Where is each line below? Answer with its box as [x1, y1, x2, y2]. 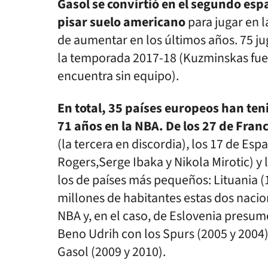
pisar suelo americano [57, 13, 185, 32]
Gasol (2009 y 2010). [57, 242, 166, 261]
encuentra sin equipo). [57, 66, 179, 86]
